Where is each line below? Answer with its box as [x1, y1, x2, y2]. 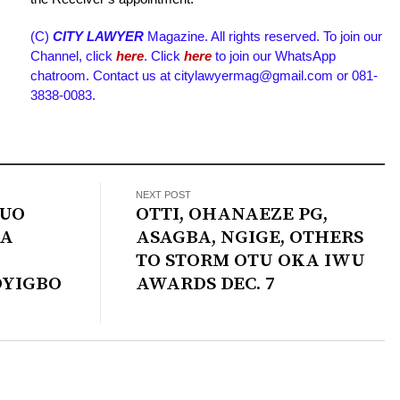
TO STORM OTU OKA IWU [136, 249, 366, 273]
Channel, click [30, 48, 116, 64]
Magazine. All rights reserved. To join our [147, 29, 382, 45]
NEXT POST [136, 189, 192, 201]
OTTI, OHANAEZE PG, [136, 203, 329, 227]
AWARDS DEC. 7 [136, 272, 276, 296]
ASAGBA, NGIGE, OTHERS [136, 226, 364, 250]
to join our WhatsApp [212, 48, 336, 64]
